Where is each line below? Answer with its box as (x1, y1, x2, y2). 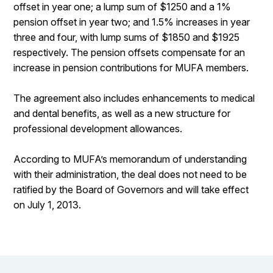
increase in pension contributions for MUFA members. (13, 62, 249, 74)
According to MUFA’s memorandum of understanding (13, 153, 247, 165)
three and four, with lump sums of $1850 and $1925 (13, 31, 240, 43)
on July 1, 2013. (13, 199, 82, 211)
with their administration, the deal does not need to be (13, 168, 247, 180)
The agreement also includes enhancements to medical (13, 92, 255, 104)
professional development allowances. (13, 122, 183, 135)
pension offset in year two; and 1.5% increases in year (13, 16, 250, 28)
